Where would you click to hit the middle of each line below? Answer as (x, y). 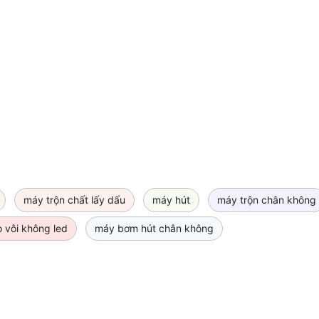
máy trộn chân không (267, 200)
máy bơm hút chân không (154, 229)
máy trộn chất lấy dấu (74, 200)
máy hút (171, 200)
